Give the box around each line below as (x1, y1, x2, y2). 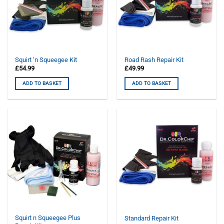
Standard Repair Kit (124, 214, 179, 222)
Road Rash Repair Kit (124, 56, 184, 64)
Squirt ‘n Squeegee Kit (15, 56, 77, 64)
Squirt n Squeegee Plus (15, 214, 81, 222)
